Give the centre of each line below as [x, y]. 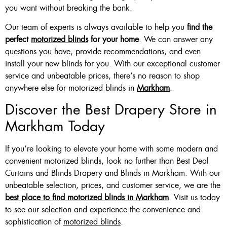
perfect [18, 40]
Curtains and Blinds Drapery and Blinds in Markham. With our [113, 173]
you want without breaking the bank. [69, 8]
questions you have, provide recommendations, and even [103, 52]
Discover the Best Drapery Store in [111, 110]
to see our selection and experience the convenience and [103, 210]
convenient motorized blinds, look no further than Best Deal [107, 161]
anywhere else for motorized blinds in [71, 88]
